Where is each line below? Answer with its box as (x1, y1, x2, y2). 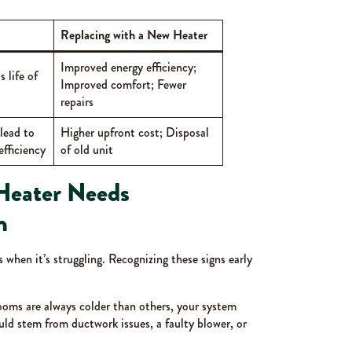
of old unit (60, 140, 113, 159)
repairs (60, 92, 93, 111)
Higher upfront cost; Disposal (60, 123, 209, 141)
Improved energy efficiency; (60, 57, 196, 76)
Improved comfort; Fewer (60, 75, 186, 93)
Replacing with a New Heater (60, 25, 207, 44)
